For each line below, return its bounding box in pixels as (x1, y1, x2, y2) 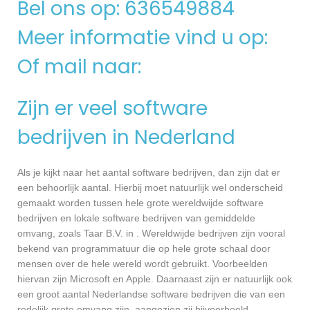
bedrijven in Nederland (17, 123, 235, 151)
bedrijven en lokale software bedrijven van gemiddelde (17, 212, 255, 224)
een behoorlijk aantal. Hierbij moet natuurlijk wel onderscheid (17, 182, 283, 194)
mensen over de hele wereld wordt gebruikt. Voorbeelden (17, 258, 268, 270)
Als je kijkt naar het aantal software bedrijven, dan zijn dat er (17, 167, 280, 179)
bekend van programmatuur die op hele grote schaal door (17, 243, 271, 255)
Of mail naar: (17, 53, 146, 80)
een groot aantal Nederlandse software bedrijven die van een (17, 289, 285, 300)
